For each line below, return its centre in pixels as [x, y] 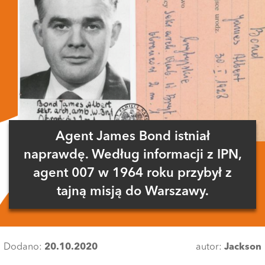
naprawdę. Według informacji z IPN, [132, 155]
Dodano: [24, 247]
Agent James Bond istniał [132, 137]
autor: [210, 247]
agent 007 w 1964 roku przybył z [132, 173]
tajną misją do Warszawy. [132, 192]
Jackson [243, 247]
